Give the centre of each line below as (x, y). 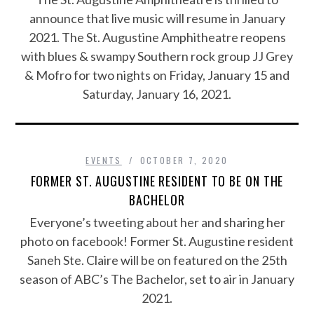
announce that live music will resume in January (157, 18)
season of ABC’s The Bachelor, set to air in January (157, 279)
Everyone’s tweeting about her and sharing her (157, 222)
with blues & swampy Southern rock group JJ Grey (157, 56)
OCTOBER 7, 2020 (184, 160)
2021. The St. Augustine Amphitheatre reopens (157, 37)
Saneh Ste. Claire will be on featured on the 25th (157, 260)
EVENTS (104, 160)
